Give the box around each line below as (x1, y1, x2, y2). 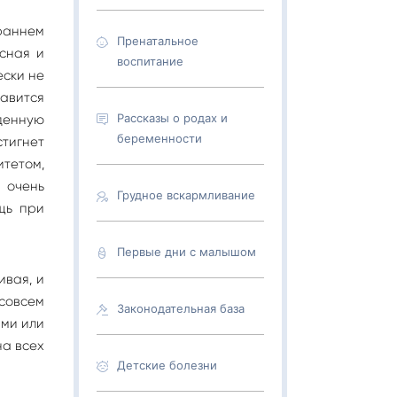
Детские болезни (117, 358, 217, 372)
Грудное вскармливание (117, 188, 255, 202)
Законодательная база (117, 301, 245, 315)
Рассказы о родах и (117, 111, 228, 125)
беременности (117, 131, 202, 145)
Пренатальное (117, 34, 198, 48)
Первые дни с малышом (117, 245, 256, 259)
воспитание (117, 54, 183, 68)
